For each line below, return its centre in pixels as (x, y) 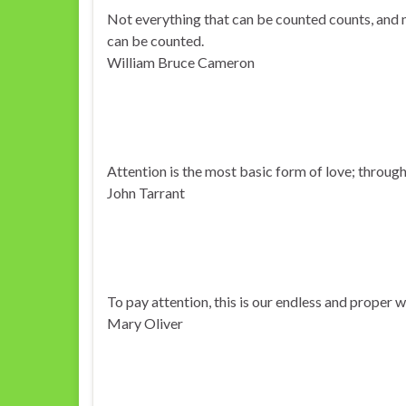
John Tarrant (146, 193)
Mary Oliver (145, 323)
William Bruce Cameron (181, 62)
